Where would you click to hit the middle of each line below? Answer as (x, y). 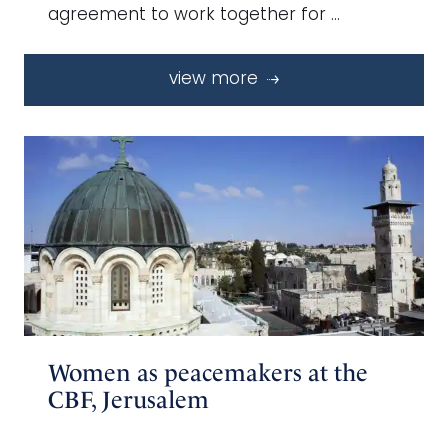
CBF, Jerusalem (128, 399)
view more (216, 79)
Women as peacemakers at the (208, 372)
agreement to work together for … (194, 15)
